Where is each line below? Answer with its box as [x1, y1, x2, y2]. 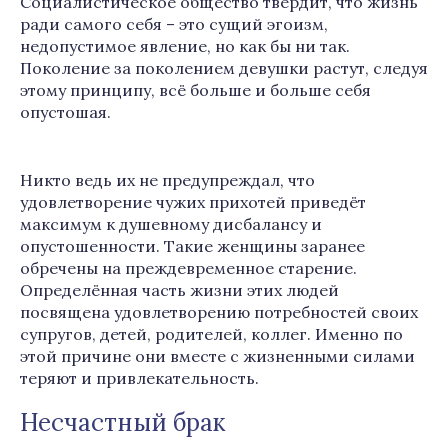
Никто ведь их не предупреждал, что [20, 170, 315, 190]
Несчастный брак [20, 407, 225, 438]
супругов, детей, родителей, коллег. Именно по [20, 324, 403, 344]
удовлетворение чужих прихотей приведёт [20, 192, 366, 212]
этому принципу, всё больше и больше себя [20, 80, 371, 100]
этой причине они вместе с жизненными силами [20, 346, 415, 366]
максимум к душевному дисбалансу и [20, 214, 322, 234]
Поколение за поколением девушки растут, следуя [20, 58, 428, 78]
